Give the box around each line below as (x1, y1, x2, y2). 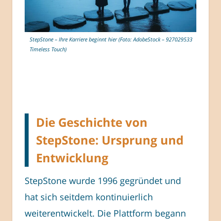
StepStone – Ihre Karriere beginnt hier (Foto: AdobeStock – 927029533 (30, 36, 192, 43)
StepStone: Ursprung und (36, 131, 184, 148)
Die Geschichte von (36, 113, 147, 130)
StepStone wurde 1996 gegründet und (25, 174, 181, 186)
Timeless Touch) (30, 45, 67, 53)
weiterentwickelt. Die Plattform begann (25, 207, 186, 219)
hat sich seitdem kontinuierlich (25, 190, 153, 203)
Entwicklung (36, 149, 109, 166)
